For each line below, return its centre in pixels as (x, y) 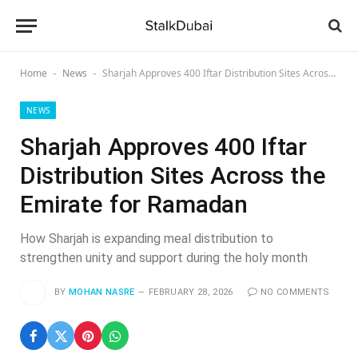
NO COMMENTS (295, 292)
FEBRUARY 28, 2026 (191, 292)
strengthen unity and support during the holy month (164, 258)
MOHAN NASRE (102, 292)
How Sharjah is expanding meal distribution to (147, 239)
